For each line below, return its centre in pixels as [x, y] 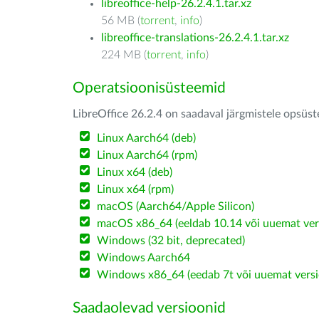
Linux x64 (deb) [135, 172]
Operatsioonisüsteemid [149, 88]
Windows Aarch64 [144, 258]
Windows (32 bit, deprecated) [171, 241]
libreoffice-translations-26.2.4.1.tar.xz [195, 38]
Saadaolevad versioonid [149, 308]
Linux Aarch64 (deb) [147, 138]
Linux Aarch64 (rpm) [147, 155]
